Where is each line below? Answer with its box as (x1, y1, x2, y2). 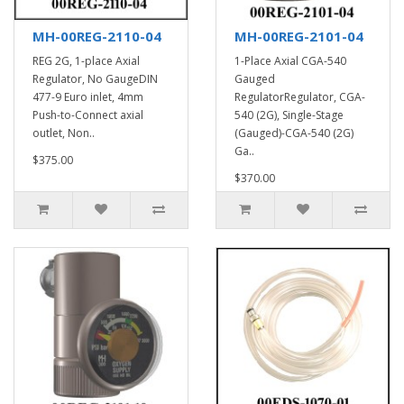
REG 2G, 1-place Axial (32, 53, 140, 69)
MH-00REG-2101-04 (234, 27, 363, 45)
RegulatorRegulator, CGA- (234, 89, 365, 105)
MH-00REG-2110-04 (32, 27, 161, 45)
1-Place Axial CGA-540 (234, 53, 346, 69)
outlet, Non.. (32, 125, 95, 141)
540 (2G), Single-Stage (234, 107, 344, 123)
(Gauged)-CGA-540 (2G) (234, 125, 353, 141)
